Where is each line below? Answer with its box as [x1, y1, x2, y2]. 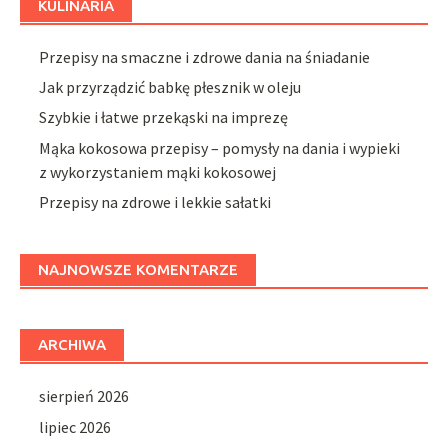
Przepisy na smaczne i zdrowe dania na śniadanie [39, 46, 371, 67]
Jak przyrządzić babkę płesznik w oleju [39, 76, 302, 97]
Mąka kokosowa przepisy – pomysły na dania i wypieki [39, 137, 401, 158]
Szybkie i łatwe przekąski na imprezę [39, 107, 289, 128]
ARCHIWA [38, 336, 106, 354]
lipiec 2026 [39, 416, 112, 437]
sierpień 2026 [39, 386, 130, 407]
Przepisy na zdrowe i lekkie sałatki [39, 192, 272, 213]
